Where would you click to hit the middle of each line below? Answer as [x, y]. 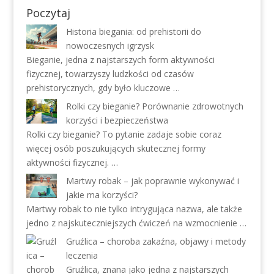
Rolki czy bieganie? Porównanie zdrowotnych [154, 106]
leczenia [82, 255]
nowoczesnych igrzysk [110, 45]
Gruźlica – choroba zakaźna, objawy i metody [156, 241]
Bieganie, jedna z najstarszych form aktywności [120, 59]
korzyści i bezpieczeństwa [117, 120]
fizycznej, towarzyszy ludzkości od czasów [110, 73]
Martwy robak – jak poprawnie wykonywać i [152, 180]
